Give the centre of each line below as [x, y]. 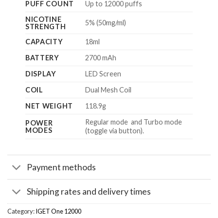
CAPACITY [44, 42]
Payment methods [62, 167]
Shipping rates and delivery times [89, 191]
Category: [21, 211]
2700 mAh [100, 58]
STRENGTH [45, 27]
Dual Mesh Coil [108, 90]
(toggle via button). [114, 131]
